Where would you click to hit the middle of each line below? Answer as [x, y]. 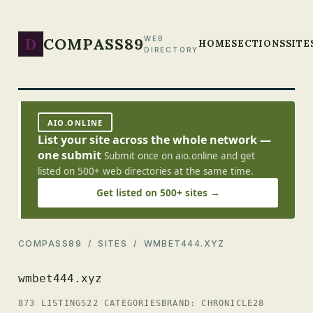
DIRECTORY [171, 50]
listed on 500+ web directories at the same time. [146, 171]
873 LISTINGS [53, 303]
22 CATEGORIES [124, 303]
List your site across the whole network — [154, 140]
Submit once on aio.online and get [180, 156]
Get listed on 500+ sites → [158, 193]
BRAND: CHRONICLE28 [213, 303]
